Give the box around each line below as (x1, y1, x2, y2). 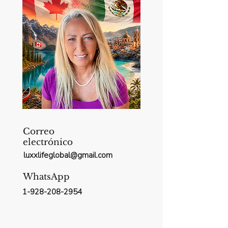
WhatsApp (23, 171, 70, 182)
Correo (23, 126, 54, 137)
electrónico (23, 136, 73, 148)
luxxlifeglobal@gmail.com (23, 150, 112, 160)
